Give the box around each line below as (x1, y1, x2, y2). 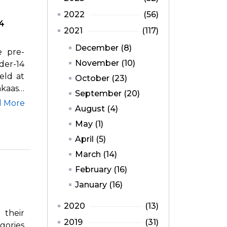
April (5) (75, 134, 106, 144)
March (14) (75, 149, 117, 160)
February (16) (75, 165, 127, 175)
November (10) (75, 58, 135, 68)
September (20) (75, 89, 140, 99)
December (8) (75, 43, 132, 53)
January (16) (75, 180, 123, 190)
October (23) (75, 73, 127, 84)
